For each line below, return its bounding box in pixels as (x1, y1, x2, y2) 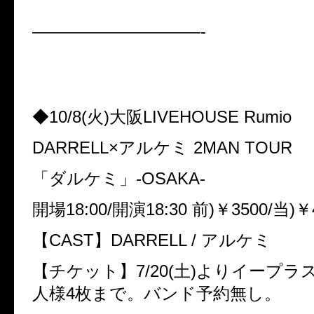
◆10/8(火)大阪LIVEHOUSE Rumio (32, 107, 292, 127)
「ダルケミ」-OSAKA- (32, 169, 205, 189)
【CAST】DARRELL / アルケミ (32, 231, 271, 250)
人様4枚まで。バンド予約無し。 (32, 284, 281, 303)
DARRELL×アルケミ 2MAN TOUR (32, 138, 292, 158)
